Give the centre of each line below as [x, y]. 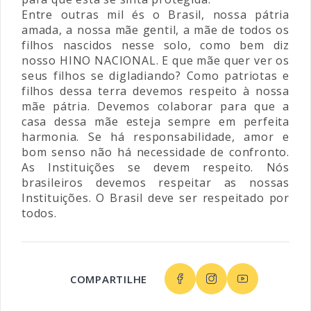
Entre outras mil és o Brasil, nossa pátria [155, 15]
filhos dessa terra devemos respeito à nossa [155, 91]
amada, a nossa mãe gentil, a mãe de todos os [155, 30]
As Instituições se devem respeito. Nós [155, 167]
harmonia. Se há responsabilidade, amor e [155, 137]
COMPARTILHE [109, 279]
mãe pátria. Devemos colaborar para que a [155, 106]
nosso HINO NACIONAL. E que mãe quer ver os [155, 60]
